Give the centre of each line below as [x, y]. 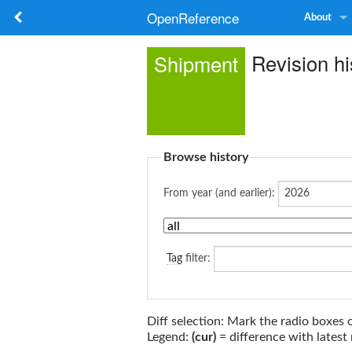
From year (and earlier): [219, 193]
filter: [196, 258]
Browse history [206, 157]
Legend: [169, 337]
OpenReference [193, 18]
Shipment [196, 64]
